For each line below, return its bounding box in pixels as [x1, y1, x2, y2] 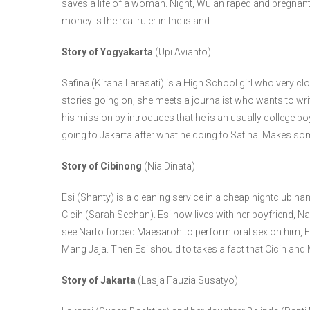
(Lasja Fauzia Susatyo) [136, 275, 238, 286]
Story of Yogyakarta [62, 46, 153, 58]
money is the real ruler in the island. [62, 15, 212, 27]
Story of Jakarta [62, 275, 136, 286]
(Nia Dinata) [142, 161, 195, 172]
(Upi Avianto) [153, 46, 211, 58]
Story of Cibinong [62, 161, 142, 172]
